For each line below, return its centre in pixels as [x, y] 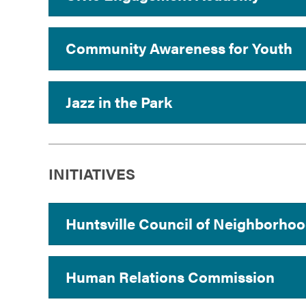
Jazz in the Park [119, 101]
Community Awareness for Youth [179, 48]
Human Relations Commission [170, 277]
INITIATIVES [92, 174]
